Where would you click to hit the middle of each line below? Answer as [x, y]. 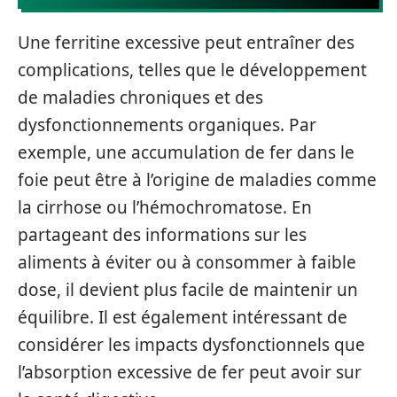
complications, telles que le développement [192, 70]
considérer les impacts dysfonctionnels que [191, 344]
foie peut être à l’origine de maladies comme [197, 179]
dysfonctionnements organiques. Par [167, 125]
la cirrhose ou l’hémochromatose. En [165, 207]
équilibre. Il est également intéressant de [183, 317]
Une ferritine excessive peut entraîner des [186, 42]
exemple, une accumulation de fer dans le [186, 152]
